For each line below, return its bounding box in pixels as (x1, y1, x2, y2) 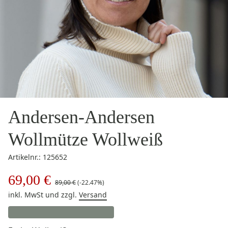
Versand (79, 190, 107, 199)
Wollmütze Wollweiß (8, 129, 163, 150)
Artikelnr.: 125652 (8, 152, 67, 162)
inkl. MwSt (8, 190, 45, 199)
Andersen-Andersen (8, 107, 155, 127)
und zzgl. (45, 190, 79, 199)
